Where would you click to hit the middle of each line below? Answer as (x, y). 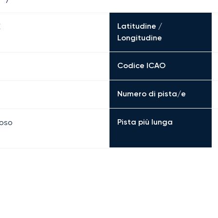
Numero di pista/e (151, 94)
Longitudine (139, 38)
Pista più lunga (145, 122)
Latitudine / (139, 26)
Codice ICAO (141, 65)
